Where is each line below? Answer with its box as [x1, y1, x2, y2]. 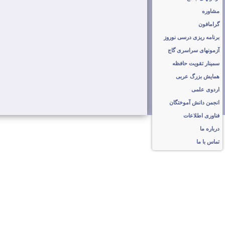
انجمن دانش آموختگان [169, 99, 219, 105]
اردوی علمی [191, 86, 219, 92]
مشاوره [202, 8, 219, 14]
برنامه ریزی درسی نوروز [164, 34, 219, 40]
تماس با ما [196, 139, 219, 145]
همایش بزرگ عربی [176, 73, 219, 79]
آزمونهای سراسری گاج [168, 47, 219, 53]
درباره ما [200, 126, 219, 132]
